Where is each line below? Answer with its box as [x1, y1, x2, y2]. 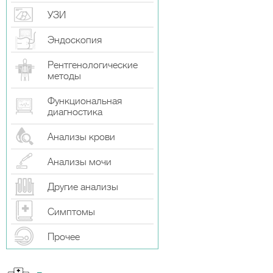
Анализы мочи [48, 157, 112, 168]
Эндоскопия [48, 35, 102, 46]
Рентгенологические [48, 60, 138, 71]
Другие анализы [48, 182, 118, 193]
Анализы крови [48, 132, 115, 143]
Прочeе [48, 232, 80, 243]
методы [48, 71, 81, 82]
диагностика [48, 107, 102, 118]
